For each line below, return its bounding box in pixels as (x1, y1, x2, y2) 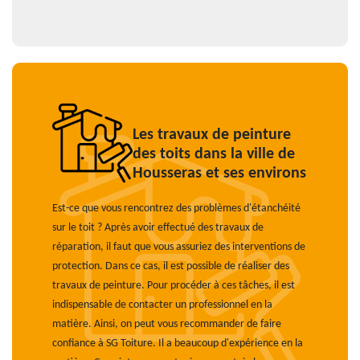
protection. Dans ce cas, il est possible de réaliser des (52, 260, 289, 272)
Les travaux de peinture (133, 127, 291, 143)
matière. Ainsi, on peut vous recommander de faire (52, 318, 281, 330)
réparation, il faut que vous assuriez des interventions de (52, 241, 305, 253)
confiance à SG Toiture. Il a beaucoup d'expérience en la (52, 337, 303, 350)
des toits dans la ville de (133, 146, 295, 162)
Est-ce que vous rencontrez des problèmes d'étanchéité (52, 202, 301, 215)
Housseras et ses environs (133, 166, 306, 182)
